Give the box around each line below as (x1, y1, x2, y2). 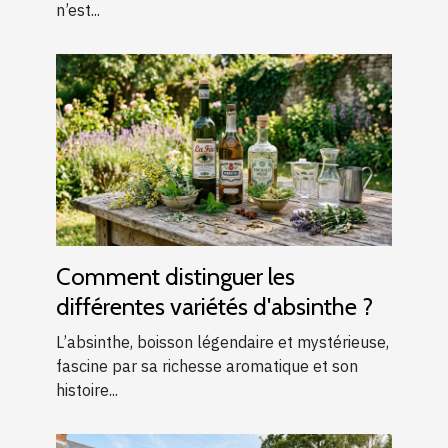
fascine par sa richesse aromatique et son (56, 356, 358, 377)
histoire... (56, 380, 118, 401)
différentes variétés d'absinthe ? (56, 292, 373, 322)
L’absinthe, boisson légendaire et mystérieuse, (56, 332, 389, 353)
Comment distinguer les (56, 262, 295, 292)
